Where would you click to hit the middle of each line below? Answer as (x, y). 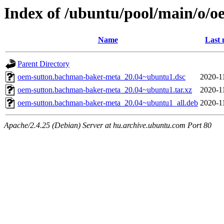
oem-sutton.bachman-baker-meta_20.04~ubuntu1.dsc (101, 77)
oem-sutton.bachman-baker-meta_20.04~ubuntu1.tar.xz (105, 90)
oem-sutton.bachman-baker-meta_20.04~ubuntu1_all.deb (108, 103)
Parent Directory (43, 64)
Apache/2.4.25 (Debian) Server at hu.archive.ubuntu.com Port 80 (108, 125)
